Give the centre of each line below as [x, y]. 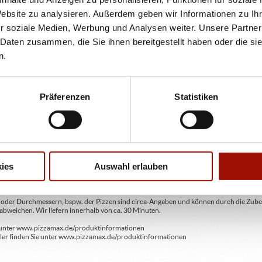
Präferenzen [65, 96]
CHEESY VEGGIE [131, 40]
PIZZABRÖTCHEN [131, 23]
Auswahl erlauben [131, 167]
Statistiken [196, 96]
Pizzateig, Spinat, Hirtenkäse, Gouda [91, 80]
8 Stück [131, 117]
